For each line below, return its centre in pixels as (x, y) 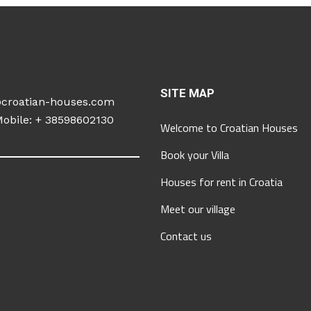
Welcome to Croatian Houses (229, 128)
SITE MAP (188, 93)
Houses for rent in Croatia (222, 182)
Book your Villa (195, 155)
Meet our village (198, 209)
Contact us (186, 236)
